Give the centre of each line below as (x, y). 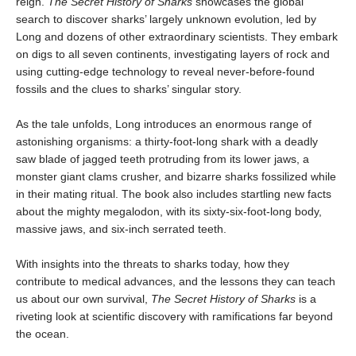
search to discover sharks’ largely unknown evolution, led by (166, 19)
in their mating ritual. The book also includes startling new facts (174, 193)
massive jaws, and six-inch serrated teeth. (121, 228)
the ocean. (43, 333)
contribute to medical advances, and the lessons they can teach (176, 281)
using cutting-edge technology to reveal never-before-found (165, 71)
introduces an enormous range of (228, 124)
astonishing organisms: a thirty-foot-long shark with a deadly (167, 141)
